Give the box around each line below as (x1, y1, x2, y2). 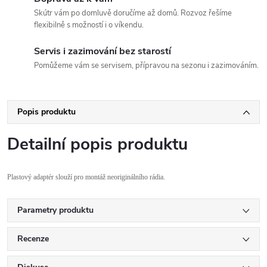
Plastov (7, 173, 28, 181)
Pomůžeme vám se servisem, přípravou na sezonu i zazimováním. (34, 60, 259, 71)
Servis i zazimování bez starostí (34, 45, 171, 58)
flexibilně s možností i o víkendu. (34, 20, 144, 30)
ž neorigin (103, 173, 131, 181)
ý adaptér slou (28, 173, 67, 181)
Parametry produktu (17, 204, 94, 216)
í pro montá (70, 173, 103, 181)
